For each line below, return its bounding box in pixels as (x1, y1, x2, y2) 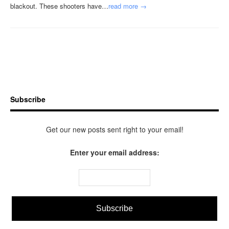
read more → (108, 1, 147, 11)
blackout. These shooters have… (10, 1, 108, 11)
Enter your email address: (70, 147, 159, 157)
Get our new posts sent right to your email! (45, 124, 184, 134)
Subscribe (10, 94, 45, 104)
